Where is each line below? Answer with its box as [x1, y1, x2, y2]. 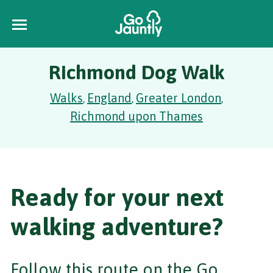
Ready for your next [10, 183, 224, 211]
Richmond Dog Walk [48, 61, 225, 83]
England [87, 91, 132, 105]
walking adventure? [10, 213, 223, 240]
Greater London [136, 91, 221, 105]
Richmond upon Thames [70, 109, 203, 123]
